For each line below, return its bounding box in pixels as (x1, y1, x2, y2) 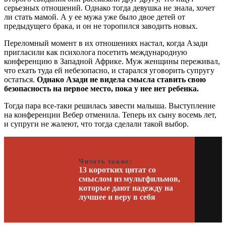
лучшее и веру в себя (79, 192, 156, 201)
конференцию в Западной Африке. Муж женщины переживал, (4, 56, 220, 66)
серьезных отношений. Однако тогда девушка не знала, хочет (4, 3, 215, 12)
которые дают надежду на (79, 183, 174, 192)
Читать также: (79, 157, 133, 165)
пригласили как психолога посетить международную (4, 47, 187, 56)
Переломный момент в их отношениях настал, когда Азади (4, 38, 208, 47)
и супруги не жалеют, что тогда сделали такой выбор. (4, 119, 189, 128)
